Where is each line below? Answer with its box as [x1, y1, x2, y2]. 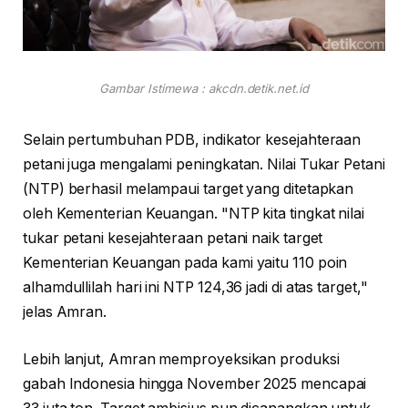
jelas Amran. [23, 302, 107, 321]
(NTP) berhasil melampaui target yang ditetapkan [23, 179, 354, 198]
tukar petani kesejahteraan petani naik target [23, 229, 323, 247]
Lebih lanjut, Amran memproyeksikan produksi [23, 350, 340, 368]
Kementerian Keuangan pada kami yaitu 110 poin [23, 253, 348, 271]
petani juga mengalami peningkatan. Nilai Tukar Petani [23, 155, 385, 173]
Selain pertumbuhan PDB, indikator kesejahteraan [23, 130, 362, 148]
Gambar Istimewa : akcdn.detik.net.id [99, 81, 309, 97]
